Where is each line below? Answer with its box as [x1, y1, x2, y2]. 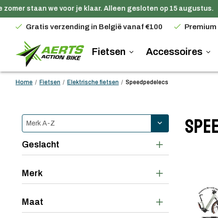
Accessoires [145, 46, 204, 57]
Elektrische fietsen [67, 79, 119, 86]
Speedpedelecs [126, 79, 168, 86]
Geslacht [21, 140, 59, 149]
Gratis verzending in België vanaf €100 [26, 22, 163, 31]
